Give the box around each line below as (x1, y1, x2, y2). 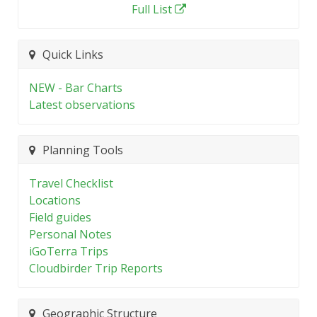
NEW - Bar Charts (29, 80, 122, 96)
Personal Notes (29, 226, 112, 242)
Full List (131, 1, 172, 17)
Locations (29, 192, 81, 208)
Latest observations (29, 97, 135, 113)
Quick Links (42, 46, 103, 62)
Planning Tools (42, 142, 123, 158)
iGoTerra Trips (29, 243, 108, 259)
